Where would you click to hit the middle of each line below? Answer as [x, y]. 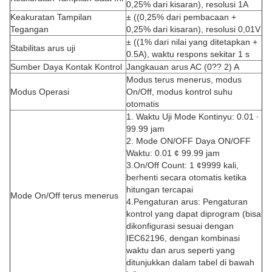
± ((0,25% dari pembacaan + [181, 17]
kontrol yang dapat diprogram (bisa [194, 214]
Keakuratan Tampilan [51, 17]
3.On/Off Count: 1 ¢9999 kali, [182, 165]
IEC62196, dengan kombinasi [183, 238]
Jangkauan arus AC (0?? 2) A [183, 67]
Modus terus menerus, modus [184, 80]
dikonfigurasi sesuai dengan [180, 226]
